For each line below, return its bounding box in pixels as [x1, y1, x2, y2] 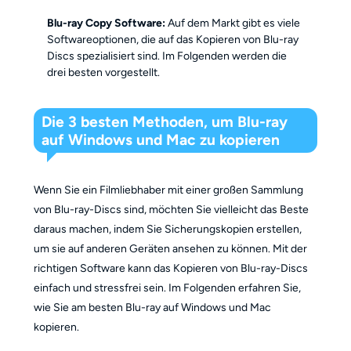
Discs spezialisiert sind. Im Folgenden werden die [47, 49, 288, 63]
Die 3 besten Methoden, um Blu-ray [42, 112, 288, 131]
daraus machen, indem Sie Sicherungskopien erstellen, [33, 222, 302, 236]
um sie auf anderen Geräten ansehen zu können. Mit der [33, 241, 307, 255]
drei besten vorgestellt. [47, 66, 161, 80]
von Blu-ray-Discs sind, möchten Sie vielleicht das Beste [33, 202, 309, 216]
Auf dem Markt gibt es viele [165, 16, 301, 31]
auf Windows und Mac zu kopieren [42, 130, 280, 149]
